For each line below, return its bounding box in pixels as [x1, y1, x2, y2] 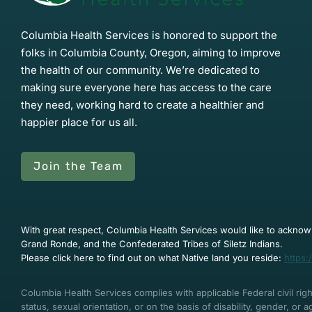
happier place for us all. [21, 115, 137, 129]
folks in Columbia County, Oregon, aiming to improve [21, 45, 281, 59]
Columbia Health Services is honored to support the [21, 28, 277, 42]
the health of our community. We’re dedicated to [21, 63, 260, 77]
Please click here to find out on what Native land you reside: [21, 251, 284, 263]
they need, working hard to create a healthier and [21, 97, 264, 111]
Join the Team [33, 159, 123, 173]
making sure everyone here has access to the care [21, 80, 272, 94]
